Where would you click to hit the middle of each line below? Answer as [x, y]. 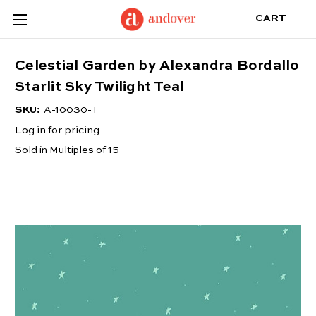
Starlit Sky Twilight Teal [100, 88]
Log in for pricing [57, 130]
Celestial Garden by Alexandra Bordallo [157, 67]
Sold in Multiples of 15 [67, 151]
